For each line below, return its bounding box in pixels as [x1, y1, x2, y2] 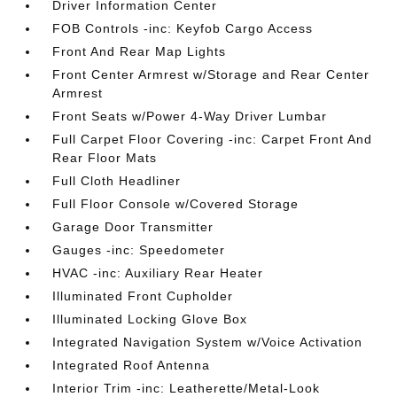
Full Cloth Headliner [52, 174, 182, 188]
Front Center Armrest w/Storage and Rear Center [52, 67, 370, 82]
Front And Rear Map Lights [52, 44, 227, 58]
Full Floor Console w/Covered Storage [52, 197, 300, 211]
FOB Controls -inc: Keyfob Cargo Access [52, 21, 314, 35]
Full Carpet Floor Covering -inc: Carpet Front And [52, 132, 373, 146]
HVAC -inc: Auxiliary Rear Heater [52, 266, 264, 280]
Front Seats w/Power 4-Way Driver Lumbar [52, 109, 328, 123]
